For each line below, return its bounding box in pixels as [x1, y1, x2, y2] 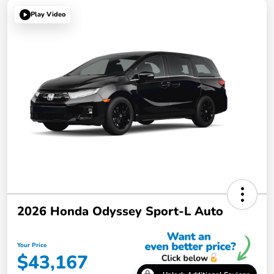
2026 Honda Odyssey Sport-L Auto [17, 202, 223, 220]
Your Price [17, 241, 46, 250]
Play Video [31, 10, 65, 20]
